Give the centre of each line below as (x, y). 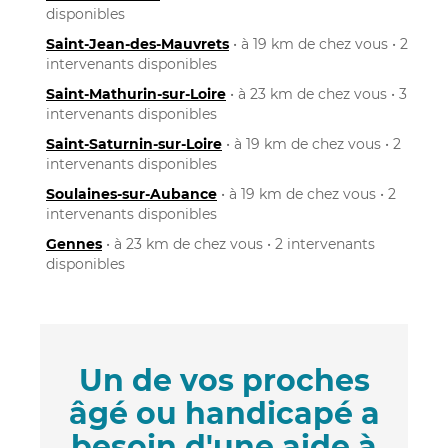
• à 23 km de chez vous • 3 (316, 93)
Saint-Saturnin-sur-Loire (134, 143)
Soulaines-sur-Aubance (131, 193)
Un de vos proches (224, 380)
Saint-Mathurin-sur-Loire (136, 93)
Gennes (74, 243)
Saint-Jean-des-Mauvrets (137, 43)
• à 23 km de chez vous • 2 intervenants (238, 243)
